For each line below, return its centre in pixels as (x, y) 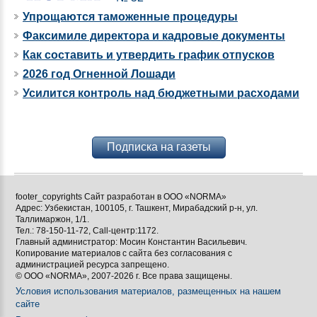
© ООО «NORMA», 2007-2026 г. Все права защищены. (124, 276)
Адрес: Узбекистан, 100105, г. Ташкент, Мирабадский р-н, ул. (137, 208)
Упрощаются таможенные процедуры (130, 17)
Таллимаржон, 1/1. (52, 220)
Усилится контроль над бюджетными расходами (161, 93)
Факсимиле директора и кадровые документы (154, 36)
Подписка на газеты (158, 147)
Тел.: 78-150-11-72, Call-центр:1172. (87, 231)
